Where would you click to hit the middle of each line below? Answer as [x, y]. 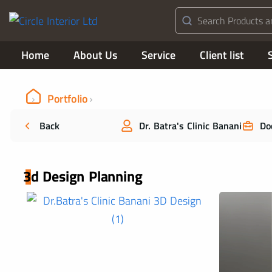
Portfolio [67, 99]
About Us [95, 55]
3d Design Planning [83, 176]
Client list [222, 55]
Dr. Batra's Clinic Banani [191, 126]
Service [158, 55]
